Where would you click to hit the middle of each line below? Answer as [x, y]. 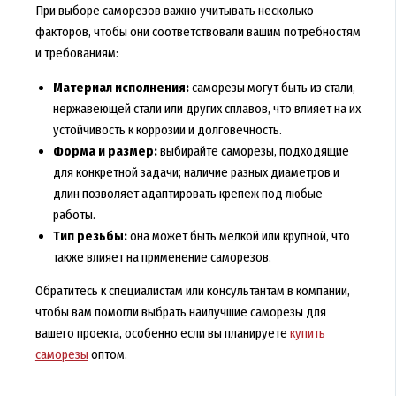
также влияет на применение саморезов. [162, 257]
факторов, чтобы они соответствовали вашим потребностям [198, 32]
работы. [74, 214]
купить [307, 334]
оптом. [107, 355]
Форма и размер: [105, 151]
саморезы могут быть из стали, [272, 87]
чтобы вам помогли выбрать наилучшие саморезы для [180, 312]
